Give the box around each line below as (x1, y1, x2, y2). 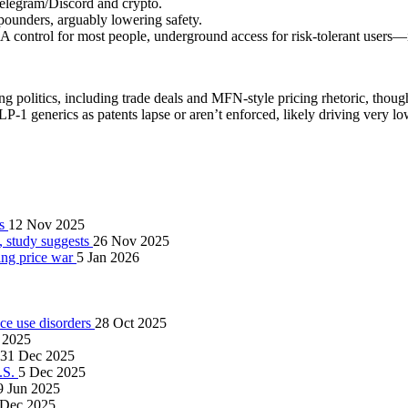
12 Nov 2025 (8, 216, 85, 232)
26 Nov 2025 (93, 232, 169, 249)
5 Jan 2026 (76, 249, 139, 265)
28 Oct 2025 (95, 314, 167, 331)
